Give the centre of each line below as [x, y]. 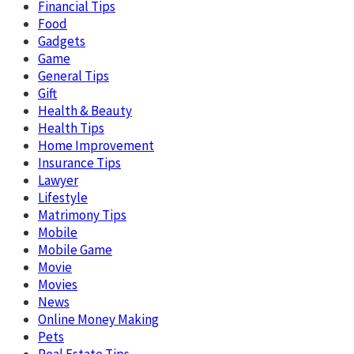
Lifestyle [63, 197]
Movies [58, 284]
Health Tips [71, 128]
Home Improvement [96, 145]
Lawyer [58, 180]
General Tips [73, 75]
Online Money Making [98, 319]
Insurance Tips [79, 162]
